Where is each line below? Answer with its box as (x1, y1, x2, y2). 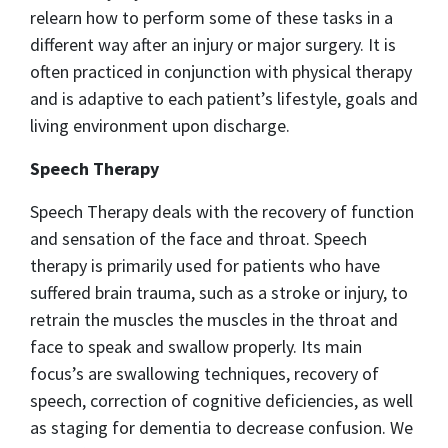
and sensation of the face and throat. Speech (30, 227, 367, 251)
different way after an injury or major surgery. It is (30, 33, 396, 57)
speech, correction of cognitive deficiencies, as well (30, 389, 413, 413)
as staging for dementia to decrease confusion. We (30, 416, 413, 440)
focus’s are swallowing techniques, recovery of (30, 362, 379, 386)
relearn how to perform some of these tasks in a (30, 6, 393, 30)
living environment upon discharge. (30, 114, 290, 138)
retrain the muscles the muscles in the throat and (30, 308, 398, 332)
